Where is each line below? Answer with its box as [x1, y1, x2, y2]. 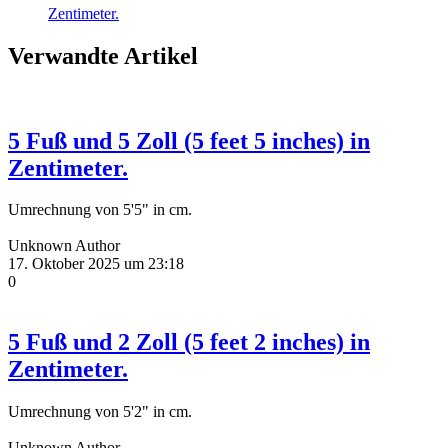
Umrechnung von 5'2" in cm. [8, 403, 192, 421]
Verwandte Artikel [8, 42, 198, 69]
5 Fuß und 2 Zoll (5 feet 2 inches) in [8, 329, 370, 356]
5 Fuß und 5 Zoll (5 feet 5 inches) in [8, 127, 370, 154]
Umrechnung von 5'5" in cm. [8, 201, 192, 219]
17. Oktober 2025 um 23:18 [8, 255, 184, 273]
